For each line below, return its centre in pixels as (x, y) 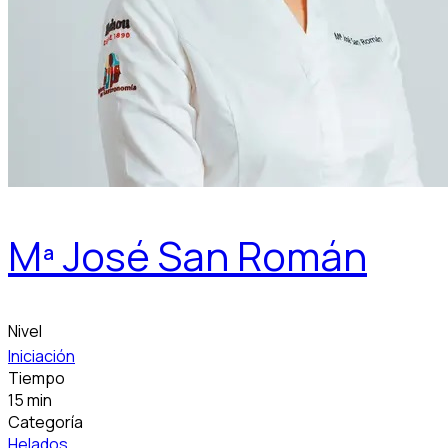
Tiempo (36, 378)
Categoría (45, 422)
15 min (30, 400)
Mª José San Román (187, 256)
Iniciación (41, 356)
